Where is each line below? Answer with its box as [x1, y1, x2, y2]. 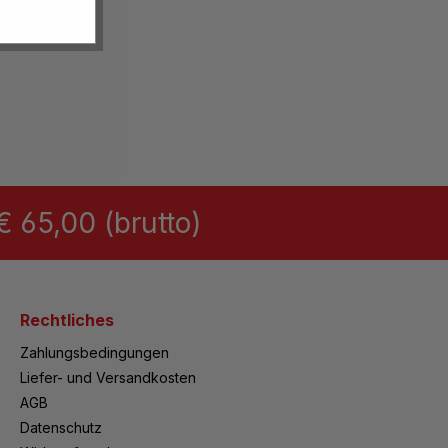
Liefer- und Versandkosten [20, 369, 197, 386]
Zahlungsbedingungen [20, 344, 170, 361]
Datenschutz [20, 419, 103, 436]
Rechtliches [20, 310, 115, 330]
